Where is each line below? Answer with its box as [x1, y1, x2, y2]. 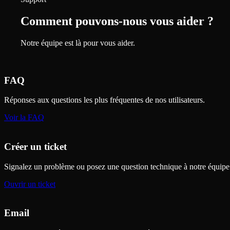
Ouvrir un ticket [4, 179, 55, 188]
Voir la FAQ [4, 113, 44, 122]
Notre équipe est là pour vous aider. [21, 38, 135, 47]
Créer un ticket [4, 141, 67, 152]
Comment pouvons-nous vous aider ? [21, 14, 214, 28]
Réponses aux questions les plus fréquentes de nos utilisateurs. [4, 95, 205, 105]
